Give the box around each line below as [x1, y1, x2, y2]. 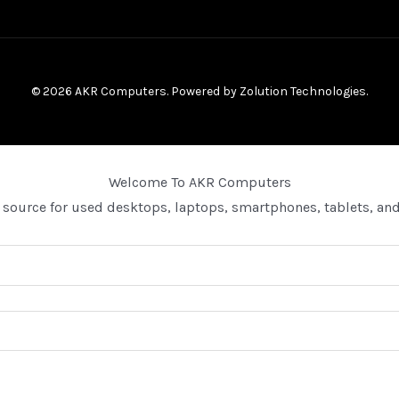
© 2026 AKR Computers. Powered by [31, 84, 240, 100]
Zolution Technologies [240, 84, 366, 100]
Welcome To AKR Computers [108, 174, 291, 191]
